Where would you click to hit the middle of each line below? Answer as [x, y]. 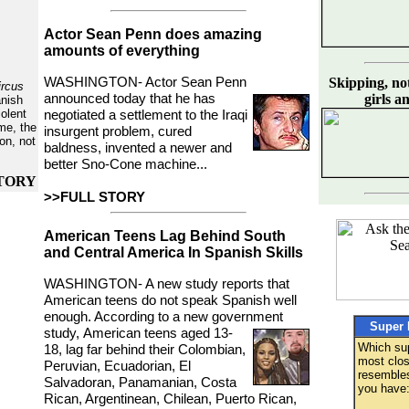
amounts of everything [122, 51]
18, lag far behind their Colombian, [145, 350]
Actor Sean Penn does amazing [153, 34]
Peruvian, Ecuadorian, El [117, 366]
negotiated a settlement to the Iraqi [146, 115]
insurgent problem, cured [118, 131]
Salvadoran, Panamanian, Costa [140, 383]
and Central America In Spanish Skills [173, 252]
